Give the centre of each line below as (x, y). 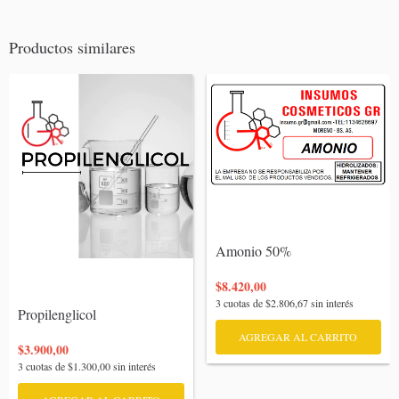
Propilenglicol (57, 313)
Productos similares (72, 48)
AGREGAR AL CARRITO (298, 337)
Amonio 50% (253, 251)
